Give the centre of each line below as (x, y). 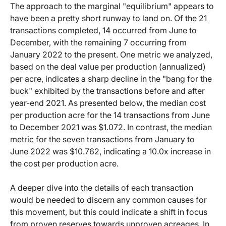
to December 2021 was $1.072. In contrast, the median (111, 127)
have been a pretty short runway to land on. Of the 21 (108, 18)
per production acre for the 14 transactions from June (110, 115)
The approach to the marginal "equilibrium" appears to (112, 6)
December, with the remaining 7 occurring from (98, 43)
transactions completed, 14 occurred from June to (103, 31)
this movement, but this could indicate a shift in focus (109, 212)
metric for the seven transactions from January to (102, 139)
